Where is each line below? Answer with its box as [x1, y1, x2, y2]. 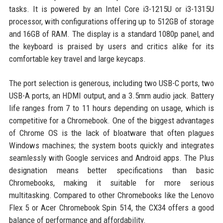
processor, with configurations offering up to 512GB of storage [8, 16, 215, 26]
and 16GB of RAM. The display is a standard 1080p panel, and [8, 28, 215, 39]
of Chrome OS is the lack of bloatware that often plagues [8, 127, 215, 138]
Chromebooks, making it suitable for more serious [8, 177, 215, 188]
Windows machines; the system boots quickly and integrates [8, 140, 215, 150]
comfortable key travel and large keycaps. [8, 53, 146, 64]
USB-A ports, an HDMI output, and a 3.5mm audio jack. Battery [8, 90, 215, 101]
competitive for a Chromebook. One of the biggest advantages [8, 115, 215, 125]
